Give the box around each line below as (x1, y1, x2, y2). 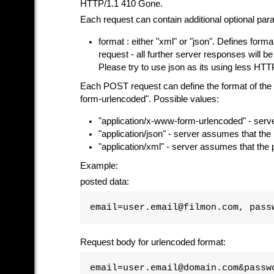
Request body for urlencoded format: (80, 237, 226, 247)
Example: (80, 161, 118, 171)
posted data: (80, 177, 129, 187)
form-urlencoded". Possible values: (80, 94, 219, 104)
